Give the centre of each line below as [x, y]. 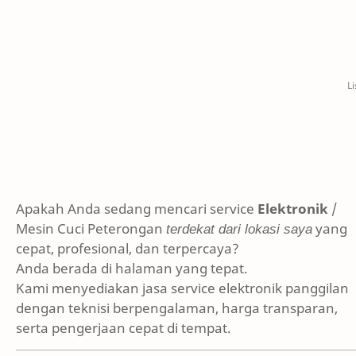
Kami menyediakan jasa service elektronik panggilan [182, 288]
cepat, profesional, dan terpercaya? [128, 248]
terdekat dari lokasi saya [239, 228]
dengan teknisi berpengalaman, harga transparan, [177, 308]
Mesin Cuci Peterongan [91, 228]
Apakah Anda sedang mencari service [137, 209]
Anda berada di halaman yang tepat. [132, 268]
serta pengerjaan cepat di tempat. [124, 328]
